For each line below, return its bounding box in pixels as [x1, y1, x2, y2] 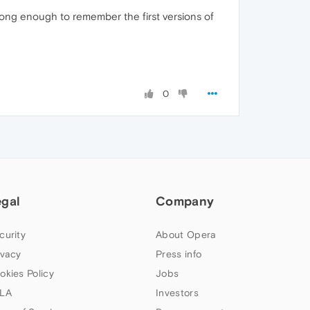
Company [156, 194, 215, 208]
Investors [156, 287, 199, 298]
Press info [156, 248, 202, 259]
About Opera [156, 229, 217, 240]
